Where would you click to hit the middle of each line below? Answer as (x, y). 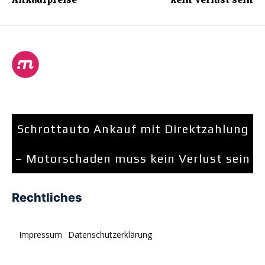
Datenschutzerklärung (110, 234)
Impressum (41, 234)
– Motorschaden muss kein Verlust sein (132, 158)
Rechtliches (47, 197)
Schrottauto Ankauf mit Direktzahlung (132, 128)
